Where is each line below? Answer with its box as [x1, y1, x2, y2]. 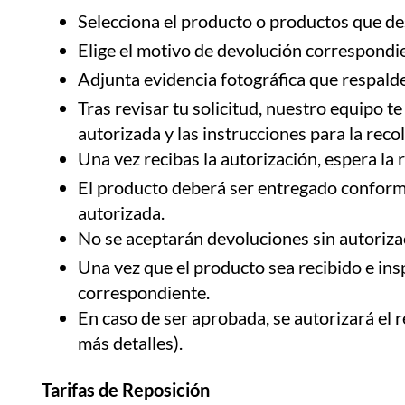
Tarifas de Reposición [42, 378, 210, 400]
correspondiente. [78, 280, 210, 303]
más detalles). [78, 331, 183, 353]
